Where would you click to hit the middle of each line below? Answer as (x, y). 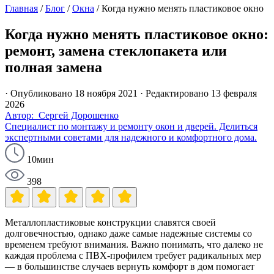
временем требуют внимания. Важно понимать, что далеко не (134, 244)
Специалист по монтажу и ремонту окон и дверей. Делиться (131, 126)
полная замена (54, 67)
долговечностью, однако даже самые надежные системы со (128, 233)
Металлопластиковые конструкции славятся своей (110, 222)
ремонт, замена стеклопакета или (116, 50)
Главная (21, 8)
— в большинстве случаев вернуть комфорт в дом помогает (130, 266)
